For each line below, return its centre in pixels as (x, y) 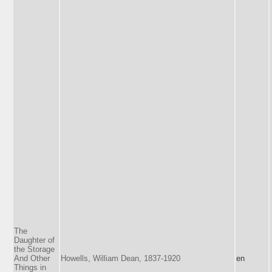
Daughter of (34, 240)
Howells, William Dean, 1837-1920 (121, 258)
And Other (32, 258)
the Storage (34, 249)
